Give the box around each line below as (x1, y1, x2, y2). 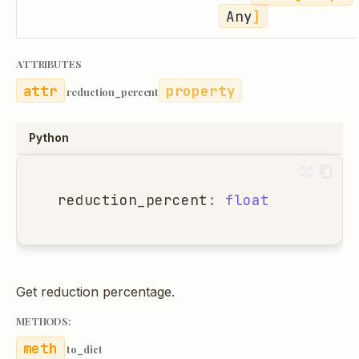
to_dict (67, 342, 103, 357)
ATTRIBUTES (16, 56, 82, 71)
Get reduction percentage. (16, 284, 175, 301)
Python (29, 131, 69, 145)
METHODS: (16, 314, 71, 329)
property (165, 81, 236, 100)
